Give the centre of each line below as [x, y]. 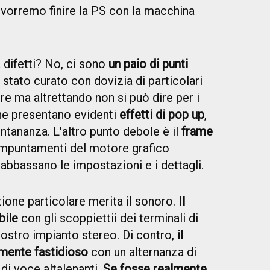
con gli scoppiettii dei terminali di [108, 218]
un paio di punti [148, 64]
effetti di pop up [162, 115]
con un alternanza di [142, 252]
